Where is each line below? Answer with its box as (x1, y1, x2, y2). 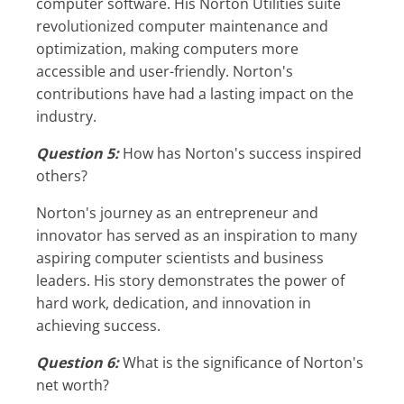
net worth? (36, 374, 109, 395)
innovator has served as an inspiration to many (36, 225, 357, 245)
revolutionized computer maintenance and (36, 15, 328, 36)
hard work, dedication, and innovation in (36, 292, 311, 313)
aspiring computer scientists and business (36, 247, 324, 268)
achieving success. (36, 315, 161, 335)
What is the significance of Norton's (119, 352, 363, 372)
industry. (36, 106, 96, 126)
